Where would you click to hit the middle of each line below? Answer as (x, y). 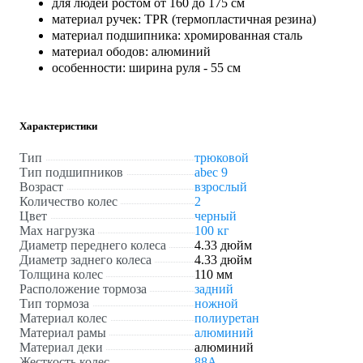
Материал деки (61, 348)
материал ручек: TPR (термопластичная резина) (184, 19)
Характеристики (58, 126)
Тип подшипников (71, 173)
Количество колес (68, 202)
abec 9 (211, 173)
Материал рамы (63, 333)
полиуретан (227, 318)
